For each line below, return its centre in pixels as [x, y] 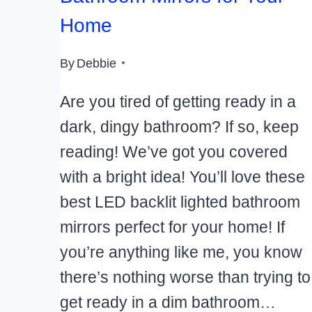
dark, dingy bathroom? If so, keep [179, 126]
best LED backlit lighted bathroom [180, 202]
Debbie [97, 63]
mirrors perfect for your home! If [172, 227]
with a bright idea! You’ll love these [182, 177]
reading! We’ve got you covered [174, 151]
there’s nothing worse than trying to [185, 277]
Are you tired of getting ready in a [178, 101]
